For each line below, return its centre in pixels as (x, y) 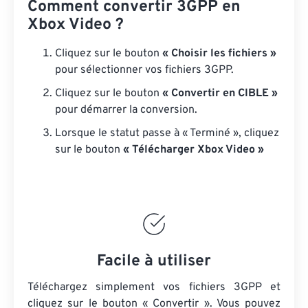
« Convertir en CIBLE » (220, 93)
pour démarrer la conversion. (126, 110)
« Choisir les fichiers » (219, 54)
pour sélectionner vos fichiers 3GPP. (144, 70)
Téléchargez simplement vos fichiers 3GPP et (154, 287)
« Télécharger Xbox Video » (194, 150)
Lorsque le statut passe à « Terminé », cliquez (167, 133)
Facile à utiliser (154, 262)
